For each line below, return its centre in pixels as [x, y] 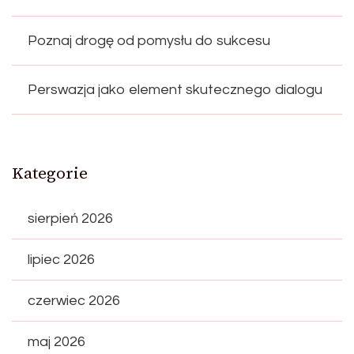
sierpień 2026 [70, 219]
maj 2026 [56, 342]
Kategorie [50, 173]
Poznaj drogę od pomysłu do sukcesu [149, 41]
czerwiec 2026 [74, 301]
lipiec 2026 [61, 260]
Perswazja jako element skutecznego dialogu [175, 90]
